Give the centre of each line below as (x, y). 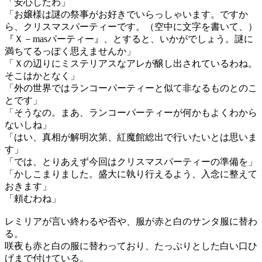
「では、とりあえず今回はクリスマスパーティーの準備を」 (131, 162)
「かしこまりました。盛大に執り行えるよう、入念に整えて (131, 174)
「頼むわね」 (33, 199)
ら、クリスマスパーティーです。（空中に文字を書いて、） (131, 27)
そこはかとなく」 (42, 76)
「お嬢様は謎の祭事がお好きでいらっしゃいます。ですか (126, 14)
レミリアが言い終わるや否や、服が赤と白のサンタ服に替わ (131, 221)
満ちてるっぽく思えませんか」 (70, 51)
